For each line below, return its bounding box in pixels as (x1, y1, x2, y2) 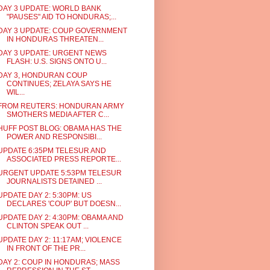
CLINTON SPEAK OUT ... (6, 222, 89, 230)
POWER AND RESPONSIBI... (6, 133, 102, 141)
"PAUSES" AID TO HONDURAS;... (6, 13, 116, 21)
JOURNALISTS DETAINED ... (6, 177, 102, 186)
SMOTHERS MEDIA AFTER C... (6, 110, 109, 119)
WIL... (6, 88, 25, 96)
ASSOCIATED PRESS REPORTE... (6, 155, 121, 163)
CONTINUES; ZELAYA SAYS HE (6, 80, 111, 88)
